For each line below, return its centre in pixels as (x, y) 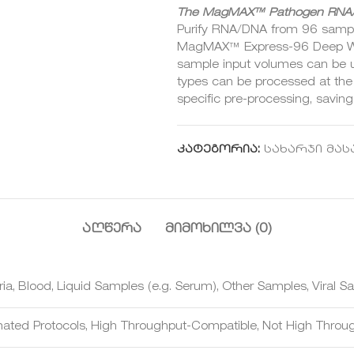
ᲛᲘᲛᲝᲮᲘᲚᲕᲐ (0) (218, 229)
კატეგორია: (218, 150)
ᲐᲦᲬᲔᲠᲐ (112, 229)
